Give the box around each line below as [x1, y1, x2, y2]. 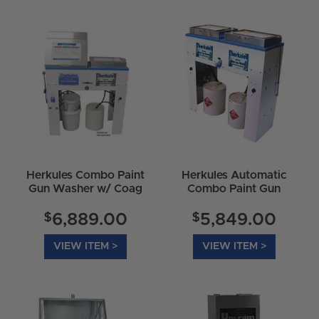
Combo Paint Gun [187, 183, 281, 194]
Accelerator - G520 [34, 197, 136, 208]
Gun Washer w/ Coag [28, 183, 142, 194]
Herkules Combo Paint [26, 169, 145, 181]
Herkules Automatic [182, 169, 286, 181]
